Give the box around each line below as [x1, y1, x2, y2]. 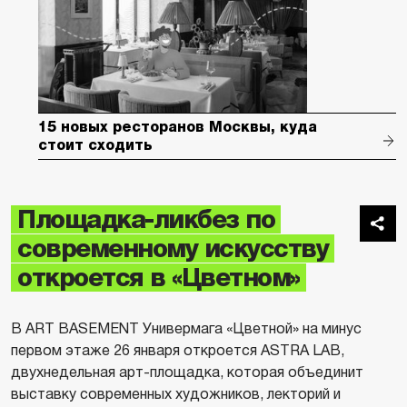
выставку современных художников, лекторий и [11, 386, 341, 402]
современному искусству [17, 234, 328, 263]
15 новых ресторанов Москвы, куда [38, 119, 317, 134]
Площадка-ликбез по [17, 205, 274, 233]
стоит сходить [38, 137, 153, 153]
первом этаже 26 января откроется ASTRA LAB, [11, 342, 344, 358]
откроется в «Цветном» [17, 263, 300, 292]
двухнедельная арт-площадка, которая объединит [11, 364, 363, 380]
